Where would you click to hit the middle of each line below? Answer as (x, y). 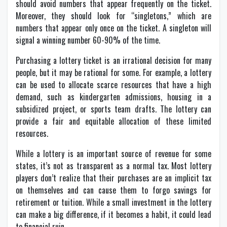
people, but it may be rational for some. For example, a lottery (113, 73)
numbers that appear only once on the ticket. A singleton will (113, 28)
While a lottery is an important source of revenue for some (113, 154)
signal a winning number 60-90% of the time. (88, 40)
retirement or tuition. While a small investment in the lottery (113, 202)
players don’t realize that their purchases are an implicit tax (113, 178)
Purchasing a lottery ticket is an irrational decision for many (113, 61)
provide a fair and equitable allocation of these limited (113, 121)
